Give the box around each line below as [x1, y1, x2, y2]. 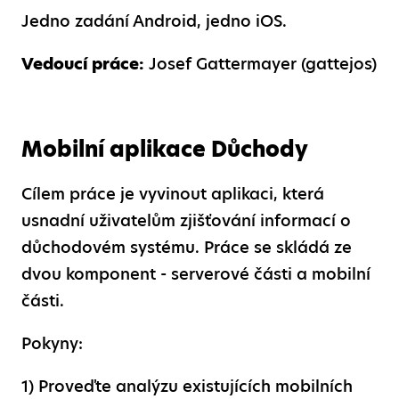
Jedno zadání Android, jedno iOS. [21, 9, 287, 32]
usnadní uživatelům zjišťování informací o [21, 208, 351, 232]
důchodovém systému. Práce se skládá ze [21, 235, 352, 258]
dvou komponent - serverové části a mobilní [21, 262, 370, 285]
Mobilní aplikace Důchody [21, 134, 308, 164]
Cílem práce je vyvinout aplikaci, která [21, 182, 324, 205]
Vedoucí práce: [21, 52, 144, 75]
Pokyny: [21, 331, 83, 354]
